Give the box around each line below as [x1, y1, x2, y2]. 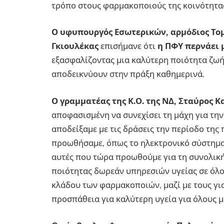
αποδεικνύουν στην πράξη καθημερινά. [51, 69, 204, 79]
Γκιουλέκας [51, 41, 100, 51]
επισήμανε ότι [100, 41, 157, 51]
